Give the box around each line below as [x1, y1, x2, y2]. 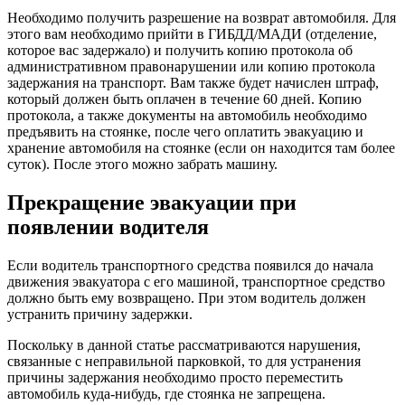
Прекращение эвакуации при [7, 191, 297, 215]
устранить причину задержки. [7, 306, 193, 323]
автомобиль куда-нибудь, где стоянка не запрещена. [7, 386, 325, 402]
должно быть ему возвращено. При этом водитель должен [7, 290, 366, 306]
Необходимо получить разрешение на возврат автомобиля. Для [7, 10, 396, 26]
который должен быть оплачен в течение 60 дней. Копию [7, 91, 362, 108]
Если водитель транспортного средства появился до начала [7, 258, 373, 274]
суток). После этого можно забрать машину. [7, 156, 278, 173]
